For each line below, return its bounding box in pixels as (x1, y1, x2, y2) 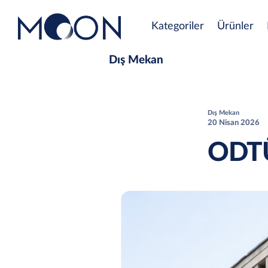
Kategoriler (151, 21, 204, 32)
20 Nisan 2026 (208, 118, 260, 127)
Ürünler (217, 21, 254, 32)
